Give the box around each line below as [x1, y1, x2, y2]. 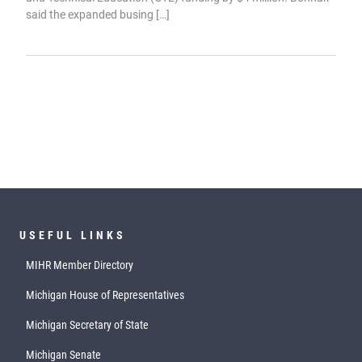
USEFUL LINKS [19, 229, 126, 242]
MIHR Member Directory [26, 259, 133, 272]
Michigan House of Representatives [26, 288, 184, 302]
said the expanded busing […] [26, 8, 170, 22]
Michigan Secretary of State [26, 318, 149, 332]
